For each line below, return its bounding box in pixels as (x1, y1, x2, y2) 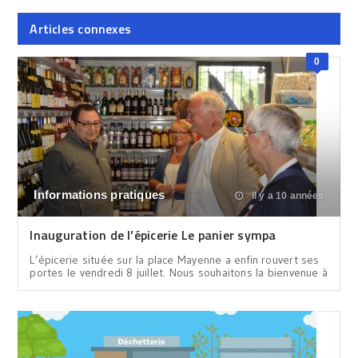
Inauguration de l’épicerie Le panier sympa (30, 225, 276, 245)
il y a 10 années (249, 189, 324, 201)
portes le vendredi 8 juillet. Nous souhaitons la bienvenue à (30, 265, 328, 280)
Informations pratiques (34, 187, 165, 201)
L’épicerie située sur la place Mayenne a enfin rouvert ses (30, 252, 320, 267)
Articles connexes (30, 18, 131, 38)
